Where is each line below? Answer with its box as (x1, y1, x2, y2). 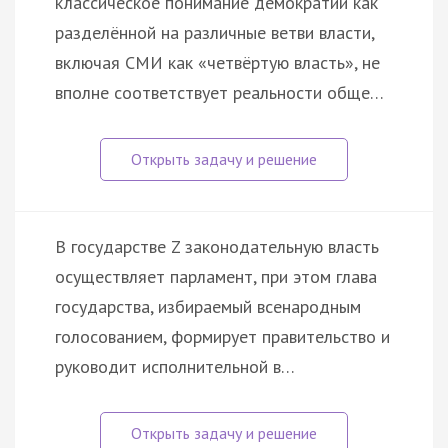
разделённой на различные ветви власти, (55, 20, 374, 44)
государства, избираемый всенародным (55, 294, 361, 318)
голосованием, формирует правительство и (55, 324, 390, 348)
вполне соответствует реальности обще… (55, 80, 384, 104)
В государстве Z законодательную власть (55, 234, 379, 258)
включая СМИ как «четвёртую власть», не (55, 50, 380, 74)
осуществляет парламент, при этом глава (55, 264, 377, 288)
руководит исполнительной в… (55, 354, 295, 378)
